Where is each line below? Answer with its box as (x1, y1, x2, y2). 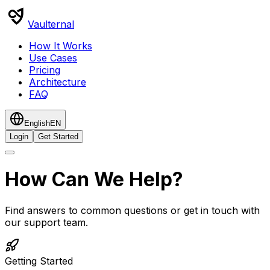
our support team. (5, 216, 88, 228)
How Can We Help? (5, 168, 183, 192)
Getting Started (5, 254, 73, 267)
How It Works (29, 40, 92, 52)
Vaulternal (28, 18, 74, 30)
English (24, 119, 50, 128)
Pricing (29, 64, 60, 76)
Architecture (29, 76, 86, 88)
